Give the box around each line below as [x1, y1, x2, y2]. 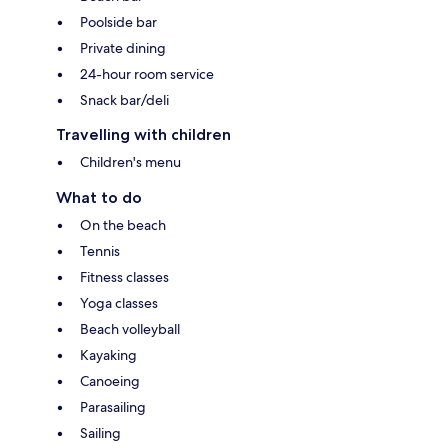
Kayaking [80, 345, 137, 364]
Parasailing [80, 397, 146, 416]
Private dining [80, 38, 166, 57]
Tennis [80, 241, 120, 260]
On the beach [80, 215, 166, 234]
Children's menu [80, 152, 181, 171]
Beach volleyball [80, 319, 180, 338]
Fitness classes [80, 267, 169, 286]
